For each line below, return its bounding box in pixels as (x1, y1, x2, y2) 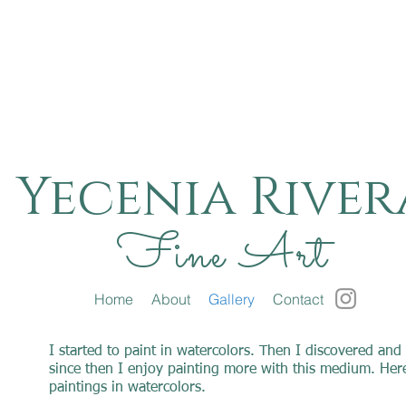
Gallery (208, 290, 255, 308)
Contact (273, 290, 324, 308)
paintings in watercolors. (49, 381, 206, 395)
